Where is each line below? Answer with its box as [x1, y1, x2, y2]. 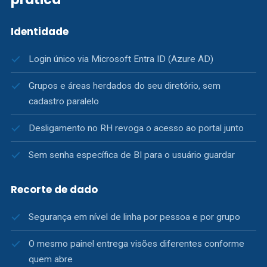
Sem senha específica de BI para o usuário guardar [29, 150, 235, 160]
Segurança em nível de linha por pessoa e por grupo [29, 212, 240, 222]
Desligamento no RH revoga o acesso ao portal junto [29, 123, 244, 133]
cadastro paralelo [29, 96, 99, 107]
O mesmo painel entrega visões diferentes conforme [29, 238, 244, 249]
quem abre [29, 254, 73, 265]
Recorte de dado [11, 182, 98, 197]
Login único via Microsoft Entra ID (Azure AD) [29, 54, 213, 64]
